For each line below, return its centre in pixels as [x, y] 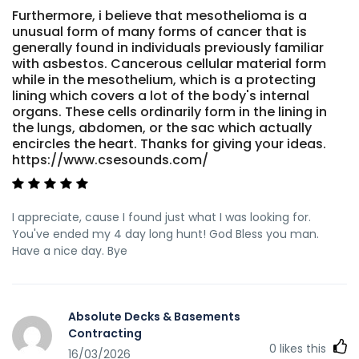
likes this [303, 348]
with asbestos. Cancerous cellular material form [169, 63]
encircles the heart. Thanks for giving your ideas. [169, 143]
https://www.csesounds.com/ [110, 159]
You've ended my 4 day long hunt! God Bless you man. [165, 234]
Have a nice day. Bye [70, 250]
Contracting [105, 333]
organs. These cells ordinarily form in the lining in [169, 111]
